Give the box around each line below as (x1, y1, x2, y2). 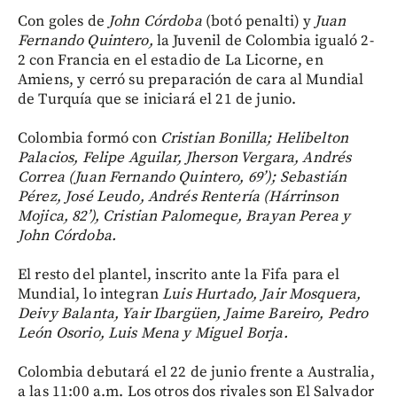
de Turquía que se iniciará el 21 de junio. (18, 90, 297, 109)
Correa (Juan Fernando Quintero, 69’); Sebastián (18, 167, 347, 187)
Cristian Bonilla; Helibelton (160, 128, 349, 148)
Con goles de (18, 12, 108, 31)
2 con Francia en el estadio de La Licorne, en (18, 51, 323, 70)
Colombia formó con (18, 128, 160, 148)
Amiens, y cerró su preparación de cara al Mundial (18, 70, 364, 90)
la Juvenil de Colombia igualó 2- (156, 31, 374, 51)
